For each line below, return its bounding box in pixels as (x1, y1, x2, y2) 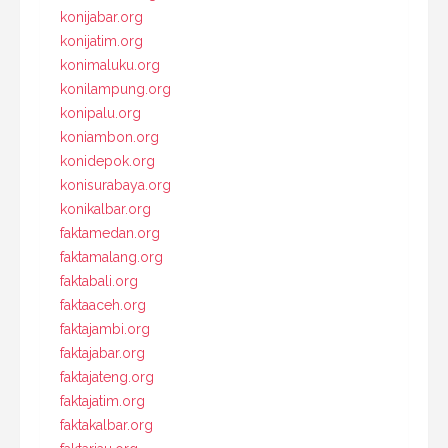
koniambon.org (60, 128, 159, 145)
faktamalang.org (60, 248, 163, 265)
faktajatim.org (60, 392, 145, 409)
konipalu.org (60, 104, 141, 121)
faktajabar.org (60, 344, 145, 361)
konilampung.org (60, 80, 171, 97)
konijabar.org (60, 8, 143, 25)
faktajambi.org (60, 320, 150, 337)
